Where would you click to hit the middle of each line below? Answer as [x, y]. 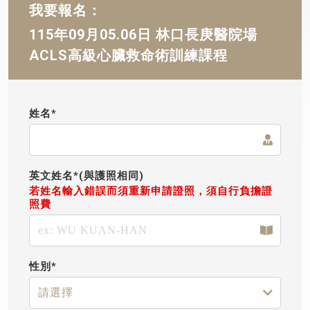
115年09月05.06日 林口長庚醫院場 [143, 35]
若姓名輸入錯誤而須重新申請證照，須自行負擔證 [151, 191]
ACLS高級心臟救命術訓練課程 [128, 55]
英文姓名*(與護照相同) [86, 176]
